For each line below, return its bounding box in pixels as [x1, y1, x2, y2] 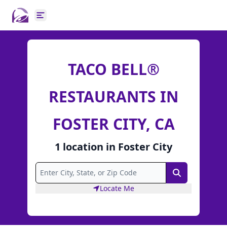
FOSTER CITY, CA [52, 113, 175, 134]
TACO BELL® [67, 58, 160, 80]
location [63, 139, 103, 154]
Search [176, 169, 203, 180]
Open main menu [40, 15, 107, 26]
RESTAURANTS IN [49, 86, 178, 107]
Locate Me [100, 183, 134, 194]
